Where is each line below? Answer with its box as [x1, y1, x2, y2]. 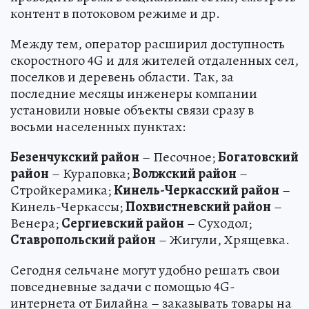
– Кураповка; [49, 164, 132, 183]
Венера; [10, 214, 61, 233]
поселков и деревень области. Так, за [10, 68, 234, 87]
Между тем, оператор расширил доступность [10, 34, 285, 54]
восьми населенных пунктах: [10, 117, 186, 137]
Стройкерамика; [10, 181, 114, 200]
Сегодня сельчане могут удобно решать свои [10, 261, 280, 280]
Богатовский [218, 148, 299, 167]
